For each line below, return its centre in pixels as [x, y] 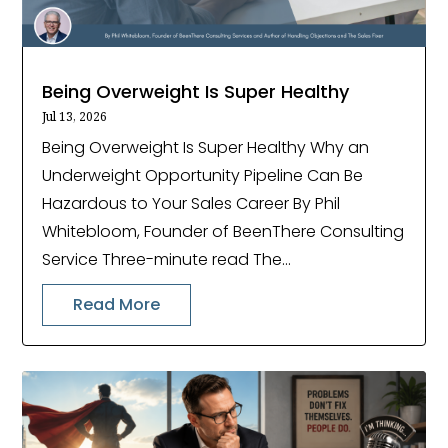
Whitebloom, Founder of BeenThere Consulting [223, 232]
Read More [117, 305]
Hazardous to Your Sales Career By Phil [191, 204]
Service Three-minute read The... [167, 260]
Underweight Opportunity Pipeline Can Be [203, 176]
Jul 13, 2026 [75, 117]
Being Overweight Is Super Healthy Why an [206, 148]
